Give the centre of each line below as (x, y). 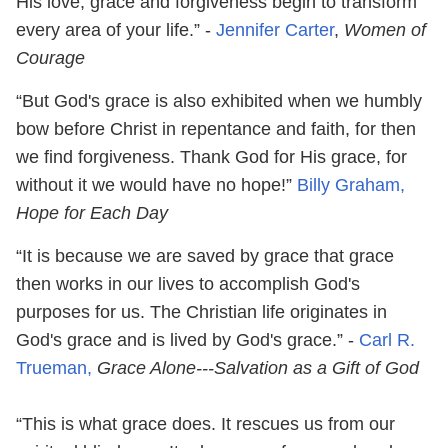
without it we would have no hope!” (154, 184)
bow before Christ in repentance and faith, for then (216, 128)
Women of (385, 29)
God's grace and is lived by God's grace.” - (187, 339)
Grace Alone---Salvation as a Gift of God (258, 367)
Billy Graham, (348, 184)
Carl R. (387, 339)
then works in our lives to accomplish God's (188, 283)
